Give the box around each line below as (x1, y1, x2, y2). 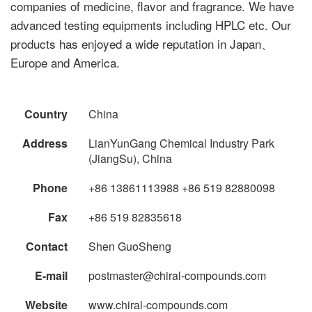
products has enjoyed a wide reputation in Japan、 (10, 34, 273, 52)
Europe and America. (10, 53, 120, 71)
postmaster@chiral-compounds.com (88, 267, 266, 283)
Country (24, 105, 68, 122)
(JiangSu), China (88, 150, 172, 166)
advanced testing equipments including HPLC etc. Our (10, 15, 291, 33)
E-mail (35, 267, 68, 283)
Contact (26, 237, 68, 254)
